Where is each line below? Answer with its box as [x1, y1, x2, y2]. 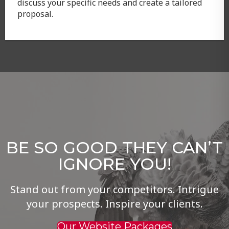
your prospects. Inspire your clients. [26, 196, 203, 211]
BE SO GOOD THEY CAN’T [6, 137, 223, 157]
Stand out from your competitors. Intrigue [10, 182, 219, 196]
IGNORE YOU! [58, 153, 171, 174]
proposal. [17, 8, 53, 19]
